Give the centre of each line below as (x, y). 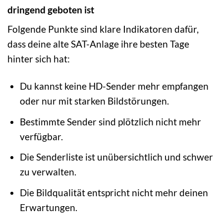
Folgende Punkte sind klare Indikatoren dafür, (103, 29)
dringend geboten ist (51, 9)
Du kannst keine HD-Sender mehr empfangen (114, 86)
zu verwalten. (48, 172)
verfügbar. (41, 136)
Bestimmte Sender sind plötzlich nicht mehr (110, 121)
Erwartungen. (48, 207)
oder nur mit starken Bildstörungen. (94, 101)
